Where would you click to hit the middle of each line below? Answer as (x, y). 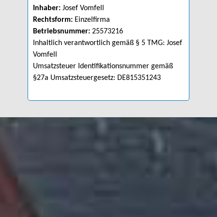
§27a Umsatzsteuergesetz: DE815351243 (97, 78)
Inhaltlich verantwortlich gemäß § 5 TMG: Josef (107, 43)
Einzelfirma (91, 20)
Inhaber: (46, 8)
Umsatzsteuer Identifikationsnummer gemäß (103, 66)
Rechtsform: (53, 20)
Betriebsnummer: (61, 31)
